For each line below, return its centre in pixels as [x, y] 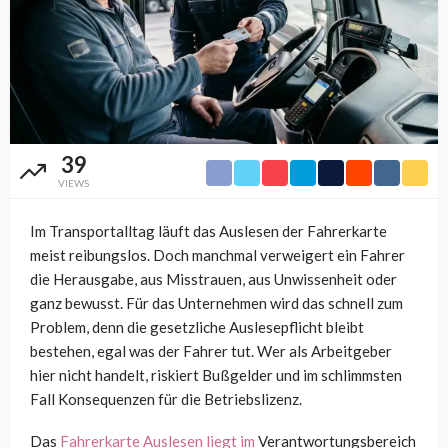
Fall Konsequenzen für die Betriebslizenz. [166, 398]
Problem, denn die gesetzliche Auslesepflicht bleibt [197, 326]
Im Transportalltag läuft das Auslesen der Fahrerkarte [208, 230]
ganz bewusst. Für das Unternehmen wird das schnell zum [216, 302]
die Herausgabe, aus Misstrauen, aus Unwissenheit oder [213, 278]
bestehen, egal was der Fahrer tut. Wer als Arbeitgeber [211, 350]
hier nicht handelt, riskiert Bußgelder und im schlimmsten [216, 374]
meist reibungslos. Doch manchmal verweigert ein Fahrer [217, 254]
